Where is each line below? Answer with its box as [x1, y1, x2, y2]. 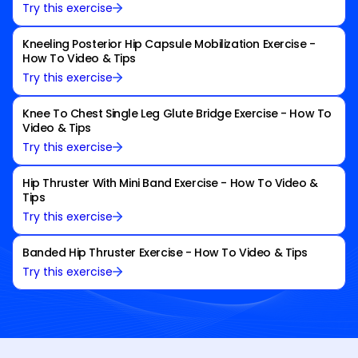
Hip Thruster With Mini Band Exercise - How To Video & [22, 175, 318, 192]
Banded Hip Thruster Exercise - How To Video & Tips [22, 245, 308, 261]
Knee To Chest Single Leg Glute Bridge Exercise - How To [22, 105, 332, 122]
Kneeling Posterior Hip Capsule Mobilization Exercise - [22, 36, 316, 53]
